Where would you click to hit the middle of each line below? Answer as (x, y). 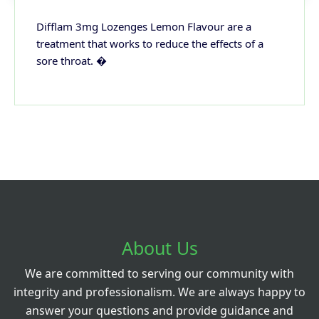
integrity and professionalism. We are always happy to (159, 292)
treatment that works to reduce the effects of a (150, 43)
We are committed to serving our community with (159, 273)
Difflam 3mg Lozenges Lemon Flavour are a (144, 26)
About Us (159, 247)
